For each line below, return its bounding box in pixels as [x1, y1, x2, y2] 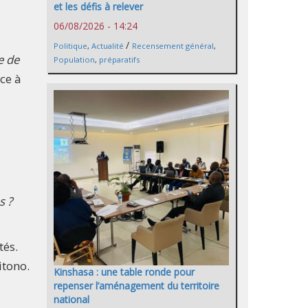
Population [54, 54, 95, 65]
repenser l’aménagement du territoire [54, 278, 219, 292]
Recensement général [132, 40, 214, 51]
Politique [54, 40, 87, 51]
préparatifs [99, 54, 140, 65]
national [54, 292, 89, 306]
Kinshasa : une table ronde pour [54, 265, 195, 278]
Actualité [91, 40, 124, 51]
